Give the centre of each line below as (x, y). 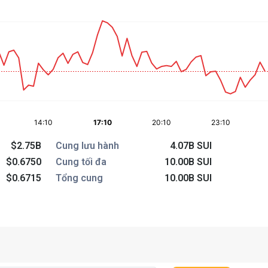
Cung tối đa (81, 162)
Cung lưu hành (88, 146)
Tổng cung (80, 178)
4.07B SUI (191, 146)
